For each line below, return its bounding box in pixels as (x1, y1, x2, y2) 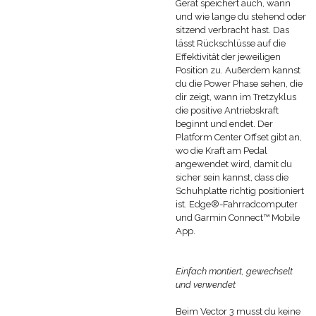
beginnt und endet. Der (176, 118, 273, 129)
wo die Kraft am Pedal (176, 145, 267, 156)
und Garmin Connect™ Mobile (176, 212, 300, 223)
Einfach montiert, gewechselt (176, 265, 293, 276)
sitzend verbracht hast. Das (176, 24, 289, 35)
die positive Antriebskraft (176, 104, 279, 116)
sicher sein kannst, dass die (176, 171, 288, 183)
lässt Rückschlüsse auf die (176, 37, 286, 49)
